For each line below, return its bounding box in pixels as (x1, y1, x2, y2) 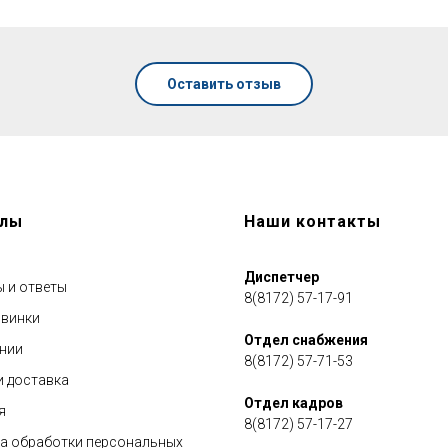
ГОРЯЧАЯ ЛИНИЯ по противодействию (15, 226, 241, 240)
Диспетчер (244, 269, 319, 286)
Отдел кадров (244, 395, 343, 412)
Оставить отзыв (167, 75, 281, 92)
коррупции (96, 244, 160, 258)
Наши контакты (244, 212, 381, 232)
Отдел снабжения (244, 332, 368, 349)
